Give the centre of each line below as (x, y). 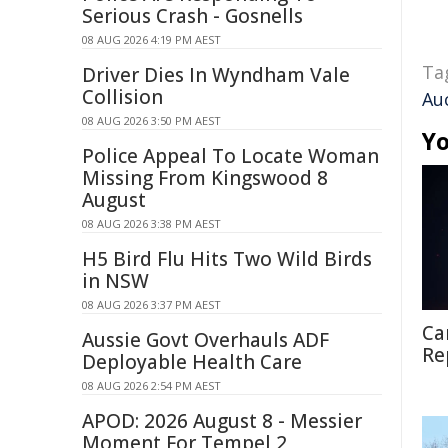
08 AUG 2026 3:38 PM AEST (151, 223)
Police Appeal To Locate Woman (230, 156)
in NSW (115, 281)
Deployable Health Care (192, 362)
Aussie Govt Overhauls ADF (205, 340)
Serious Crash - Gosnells (192, 16)
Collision (122, 97)
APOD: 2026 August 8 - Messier (222, 421)
